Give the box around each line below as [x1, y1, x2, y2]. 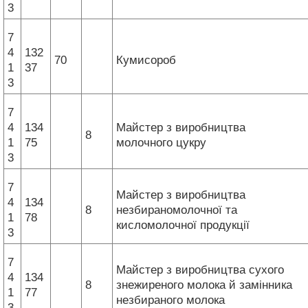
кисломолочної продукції [116, 218, 253, 232]
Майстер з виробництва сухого [116, 263, 284, 276]
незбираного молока [116, 293, 228, 307]
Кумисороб [116, 53, 179, 67]
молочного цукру [116, 135, 210, 149]
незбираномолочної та [116, 203, 237, 217]
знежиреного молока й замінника [116, 278, 292, 291]
